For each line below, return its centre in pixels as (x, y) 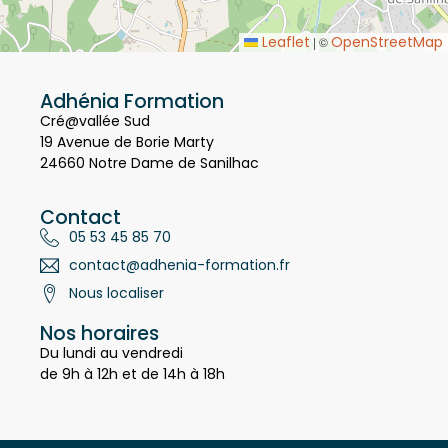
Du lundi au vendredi (111, 372)
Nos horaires (99, 353)
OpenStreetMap (387, 61)
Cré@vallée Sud (95, 140)
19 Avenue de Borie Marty (127, 161)
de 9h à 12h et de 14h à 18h (132, 393)
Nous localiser (116, 312)
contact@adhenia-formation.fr (179, 284)
